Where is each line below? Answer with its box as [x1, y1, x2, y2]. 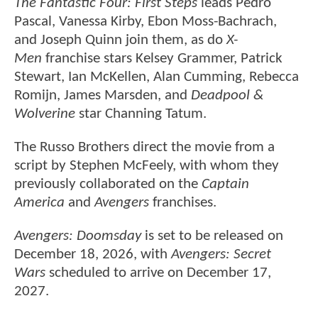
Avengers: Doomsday [14, 229, 141, 244]
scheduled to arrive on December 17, [45, 265, 271, 281]
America [14, 195, 65, 211]
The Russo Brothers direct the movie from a [14, 140, 275, 155]
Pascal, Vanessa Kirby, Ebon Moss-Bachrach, [14, 13, 277, 29]
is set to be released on [141, 229, 283, 244]
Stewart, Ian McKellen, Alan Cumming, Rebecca [14, 69, 299, 84]
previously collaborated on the [14, 177, 202, 192]
